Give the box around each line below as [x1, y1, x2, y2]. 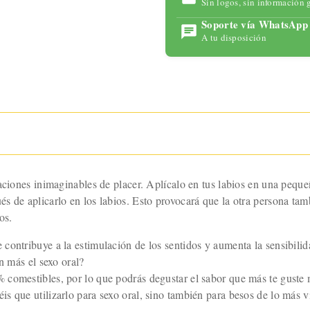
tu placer [84, 30, 125, 46]
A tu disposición [201, 31, 266, 44]
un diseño [82, 97, 127, 112]
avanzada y [79, 80, 131, 95]
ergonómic [80, 113, 129, 129]
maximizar [80, 14, 129, 29]
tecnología [81, 64, 129, 79]
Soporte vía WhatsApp [201, 17, 308, 33]
